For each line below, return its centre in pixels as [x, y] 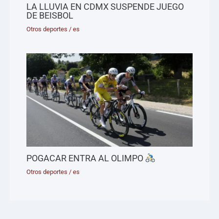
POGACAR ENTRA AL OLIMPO [86, 158]
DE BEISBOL [50, 15]
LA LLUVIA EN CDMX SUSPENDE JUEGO [105, 6]
